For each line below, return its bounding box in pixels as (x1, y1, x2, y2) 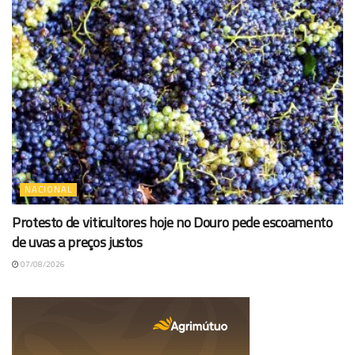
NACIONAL (25, 183, 72, 197)
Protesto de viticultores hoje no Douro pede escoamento (12, 212, 333, 234)
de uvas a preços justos (12, 231, 143, 254)
